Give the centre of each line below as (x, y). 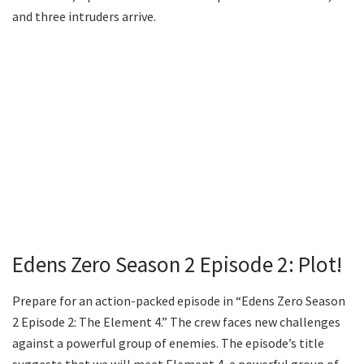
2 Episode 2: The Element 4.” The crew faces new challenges (176, 321)
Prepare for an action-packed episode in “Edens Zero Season (179, 300)
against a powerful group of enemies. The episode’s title (168, 342)
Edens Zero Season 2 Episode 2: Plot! (177, 264)
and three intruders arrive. (84, 17)
